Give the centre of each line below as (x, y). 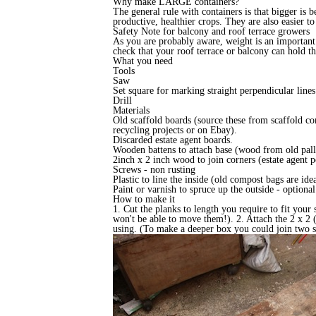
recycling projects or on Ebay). (175, 130)
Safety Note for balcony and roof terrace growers (211, 31)
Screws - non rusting (154, 169)
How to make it (144, 199)
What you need (143, 61)
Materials (131, 110)
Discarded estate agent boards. (173, 140)
